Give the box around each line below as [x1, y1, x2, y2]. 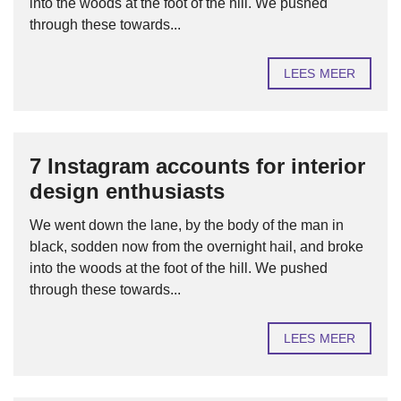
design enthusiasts [30, 179, 225, 203]
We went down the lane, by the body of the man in [30, 218, 344, 233]
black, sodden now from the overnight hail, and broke [30, 239, 363, 254]
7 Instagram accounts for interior [30, 154, 365, 178]
